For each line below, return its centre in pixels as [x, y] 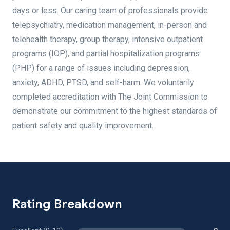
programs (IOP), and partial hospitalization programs [106, 54]
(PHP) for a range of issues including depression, [101, 68]
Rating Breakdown [67, 204]
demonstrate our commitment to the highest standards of [115, 111]
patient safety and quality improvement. [83, 126]
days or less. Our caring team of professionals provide [110, 11]
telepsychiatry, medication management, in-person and [110, 25]
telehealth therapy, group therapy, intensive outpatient [108, 39]
